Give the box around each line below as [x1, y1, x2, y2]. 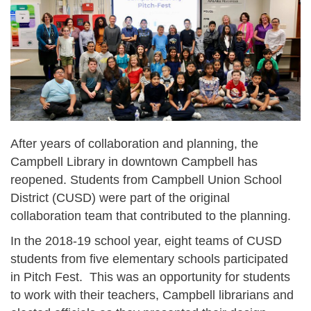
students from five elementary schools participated [10, 251, 288, 266]
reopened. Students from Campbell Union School [10, 172, 282, 187]
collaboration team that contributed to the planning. [10, 208, 294, 223]
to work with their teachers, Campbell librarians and [10, 287, 294, 302]
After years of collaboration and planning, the [10, 136, 258, 151]
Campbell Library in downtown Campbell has [10, 154, 258, 169]
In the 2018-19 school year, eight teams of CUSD [10, 233, 282, 248]
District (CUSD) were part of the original [10, 190, 230, 205]
